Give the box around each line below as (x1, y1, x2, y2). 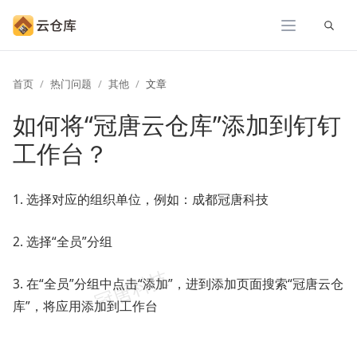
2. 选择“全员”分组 (13, 233, 112, 250)
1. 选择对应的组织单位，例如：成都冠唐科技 (13, 190, 269, 208)
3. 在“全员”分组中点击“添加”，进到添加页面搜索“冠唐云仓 (13, 275, 343, 292)
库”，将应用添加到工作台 (13, 297, 158, 315)
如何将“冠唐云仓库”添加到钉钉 (13, 108, 341, 141)
